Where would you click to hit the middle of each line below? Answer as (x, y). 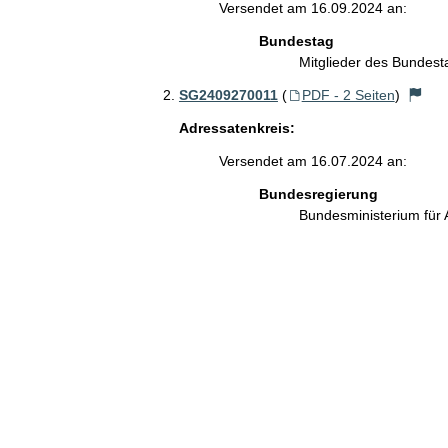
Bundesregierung (318, 193)
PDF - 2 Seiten (348, 94)
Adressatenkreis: (236, 127)
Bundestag (296, 40)
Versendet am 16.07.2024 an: (312, 160)
